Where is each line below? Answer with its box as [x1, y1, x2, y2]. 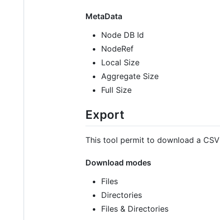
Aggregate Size [101, 71, 159, 82]
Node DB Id [101, 30, 144, 40]
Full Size [101, 85, 132, 95]
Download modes [85, 158, 151, 168]
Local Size [101, 57, 139, 68]
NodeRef [101, 44, 134, 54]
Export [85, 108, 124, 122]
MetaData [85, 11, 122, 22]
